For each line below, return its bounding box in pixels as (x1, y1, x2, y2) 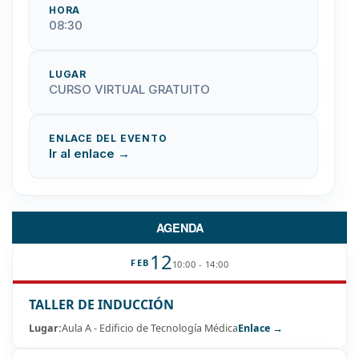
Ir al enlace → (49, 146, 130, 162)
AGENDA (155, 220, 204, 236)
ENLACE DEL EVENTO (49, 132, 167, 145)
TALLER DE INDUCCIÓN (29, 296, 174, 314)
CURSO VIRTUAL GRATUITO (49, 82, 210, 98)
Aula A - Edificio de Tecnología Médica (62, 321, 238, 336)
